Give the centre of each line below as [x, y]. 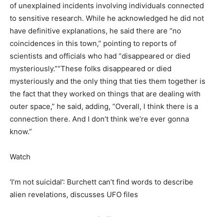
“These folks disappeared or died [115, 68]
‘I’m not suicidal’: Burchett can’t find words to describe [101, 182]
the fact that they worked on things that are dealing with [105, 93]
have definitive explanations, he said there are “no [95, 31]
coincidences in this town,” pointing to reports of [93, 43]
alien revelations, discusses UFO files [74, 194]
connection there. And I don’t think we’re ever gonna [99, 119]
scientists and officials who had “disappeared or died [100, 56]
